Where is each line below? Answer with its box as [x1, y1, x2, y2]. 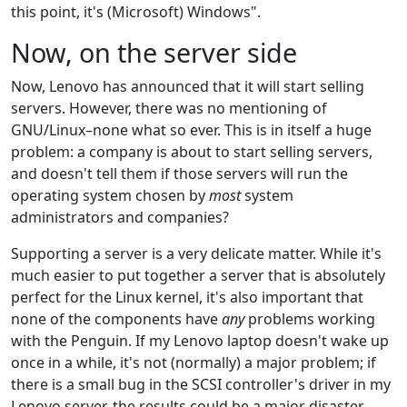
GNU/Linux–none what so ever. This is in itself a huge [11, 119, 372, 140]
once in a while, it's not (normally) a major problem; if [11, 352, 376, 372]
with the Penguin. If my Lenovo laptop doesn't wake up [11, 330, 389, 351]
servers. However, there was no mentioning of [11, 97, 327, 118]
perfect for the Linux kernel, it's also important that [11, 286, 363, 307]
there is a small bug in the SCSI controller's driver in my [11, 373, 391, 394]
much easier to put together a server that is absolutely [11, 264, 385, 285]
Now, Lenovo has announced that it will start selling [11, 75, 364, 96]
